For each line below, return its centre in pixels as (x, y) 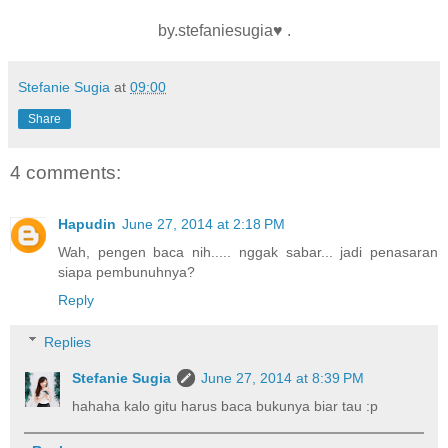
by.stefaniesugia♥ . (224, 30)
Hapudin (87, 224)
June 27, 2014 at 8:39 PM (283, 377)
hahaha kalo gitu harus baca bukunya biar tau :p (225, 405)
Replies (68, 341)
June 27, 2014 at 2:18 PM (203, 224)
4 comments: (65, 172)
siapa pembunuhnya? (126, 272)
